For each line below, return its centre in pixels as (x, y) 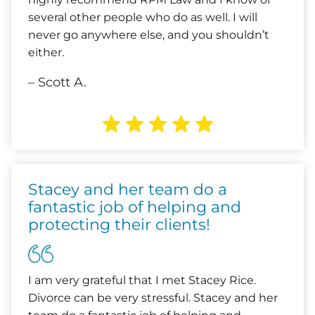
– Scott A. (57, 82)
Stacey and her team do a (128, 189)
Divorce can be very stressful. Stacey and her (153, 298)
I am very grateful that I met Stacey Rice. (142, 280)
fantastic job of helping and (135, 207)
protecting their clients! (119, 225)
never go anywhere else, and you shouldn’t (149, 35)
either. (46, 52)
